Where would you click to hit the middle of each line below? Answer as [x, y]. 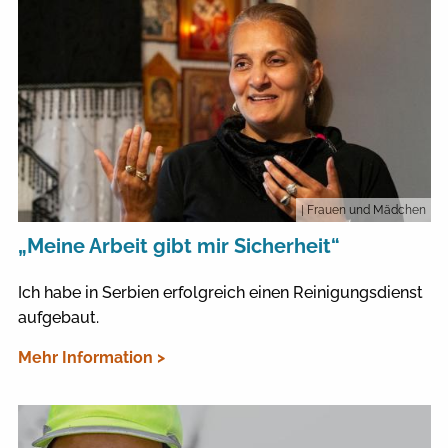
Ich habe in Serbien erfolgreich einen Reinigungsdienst [220, 293]
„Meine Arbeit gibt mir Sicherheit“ [178, 246]
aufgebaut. [58, 318]
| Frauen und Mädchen [363, 210]
